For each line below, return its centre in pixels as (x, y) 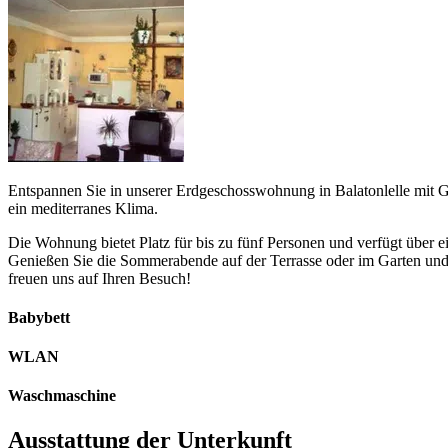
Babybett (39, 317)
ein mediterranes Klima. (83, 208)
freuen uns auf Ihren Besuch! (99, 278)
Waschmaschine (62, 396)
